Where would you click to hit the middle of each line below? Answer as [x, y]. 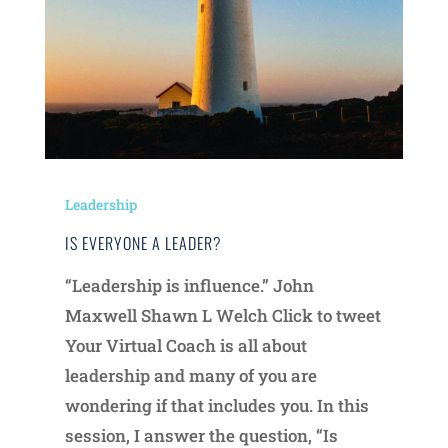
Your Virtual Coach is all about [185, 346]
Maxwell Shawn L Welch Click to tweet [222, 316]
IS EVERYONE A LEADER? [143, 243]
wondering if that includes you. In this [216, 406]
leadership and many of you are [190, 376]
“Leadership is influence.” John [189, 286]
